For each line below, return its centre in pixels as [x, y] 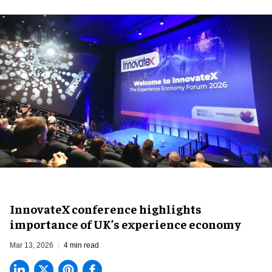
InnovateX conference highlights [106, 209]
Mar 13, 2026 [32, 246]
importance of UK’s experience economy [125, 224]
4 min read [81, 246]
